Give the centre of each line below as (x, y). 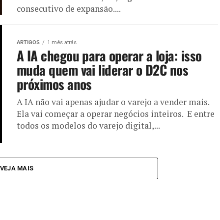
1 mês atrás (62, 43)
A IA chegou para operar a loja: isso (109, 56)
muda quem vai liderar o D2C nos (103, 70)
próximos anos (54, 84)
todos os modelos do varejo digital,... (88, 126)
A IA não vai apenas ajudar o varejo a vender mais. (113, 102)
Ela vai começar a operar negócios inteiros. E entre (116, 114)
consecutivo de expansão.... (69, 8)
